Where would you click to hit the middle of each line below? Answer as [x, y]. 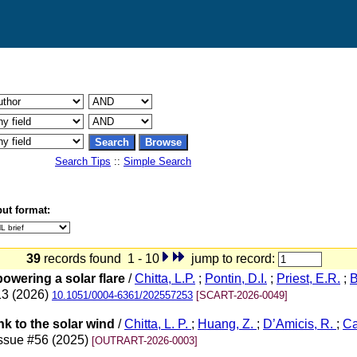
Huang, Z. [227, 324]
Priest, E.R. [308, 279]
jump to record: [231, 259]
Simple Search [157, 161]
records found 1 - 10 [100, 259]
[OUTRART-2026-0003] [145, 341]
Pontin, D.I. [236, 279]
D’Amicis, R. [300, 324]
